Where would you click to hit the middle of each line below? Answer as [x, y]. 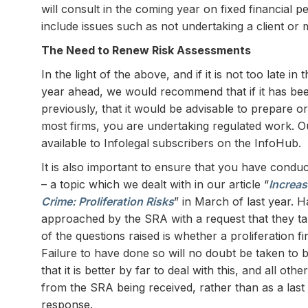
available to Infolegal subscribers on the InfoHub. [171, 143]
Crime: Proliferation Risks [108, 201]
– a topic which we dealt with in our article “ [155, 184]
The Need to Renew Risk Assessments [146, 50]
